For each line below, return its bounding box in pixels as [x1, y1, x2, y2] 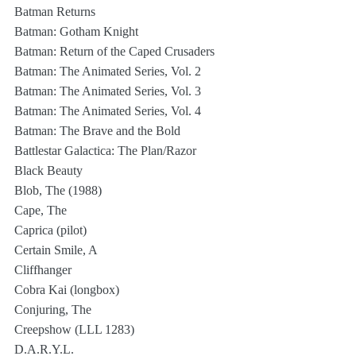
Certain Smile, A [14, 243, 98, 257]
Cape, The [14, 203, 67, 217]
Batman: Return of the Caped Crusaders [14, 44, 215, 58]
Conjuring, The [14, 303, 91, 316]
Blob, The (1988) [14, 184, 102, 197]
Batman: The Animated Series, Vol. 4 [14, 104, 201, 118]
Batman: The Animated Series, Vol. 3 [14, 84, 201, 98]
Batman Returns [14, 5, 95, 18]
